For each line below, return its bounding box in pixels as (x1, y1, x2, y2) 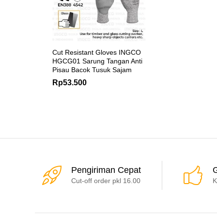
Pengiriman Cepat (71, 165, 141, 175)
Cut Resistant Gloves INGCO (52, 48, 141, 56)
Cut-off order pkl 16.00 (71, 176, 140, 185)
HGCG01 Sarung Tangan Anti (52, 57, 142, 65)
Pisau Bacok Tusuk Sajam (52, 65, 132, 74)
